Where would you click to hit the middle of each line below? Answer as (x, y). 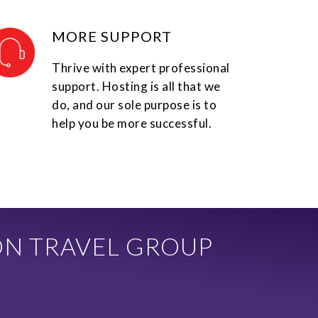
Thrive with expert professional (141, 68)
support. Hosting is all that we (136, 87)
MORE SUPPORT (112, 37)
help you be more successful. (132, 124)
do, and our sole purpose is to (135, 105)
